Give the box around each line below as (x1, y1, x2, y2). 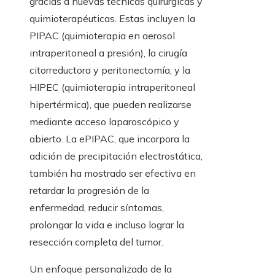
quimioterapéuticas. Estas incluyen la (29, 12, 195, 25)
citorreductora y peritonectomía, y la (29, 63, 190, 76)
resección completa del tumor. (29, 235, 163, 248)
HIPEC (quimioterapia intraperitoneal (29, 80, 195, 93)
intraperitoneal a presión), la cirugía (29, 46, 187, 59)
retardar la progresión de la (29, 184, 149, 196)
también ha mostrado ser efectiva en (29, 166, 196, 179)
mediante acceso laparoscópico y (29, 115, 179, 128)
